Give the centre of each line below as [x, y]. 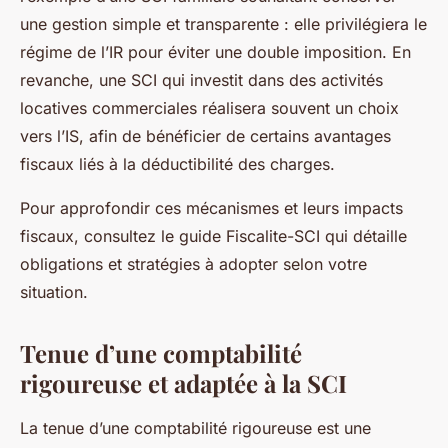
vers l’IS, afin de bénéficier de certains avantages [205, 136]
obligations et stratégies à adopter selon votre [193, 264]
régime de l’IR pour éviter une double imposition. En [215, 52]
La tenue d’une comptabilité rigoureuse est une [195, 428]
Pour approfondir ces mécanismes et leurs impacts [211, 208]
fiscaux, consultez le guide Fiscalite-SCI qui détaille [213, 236]
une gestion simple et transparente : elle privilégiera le [223, 24]
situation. [54, 292]
